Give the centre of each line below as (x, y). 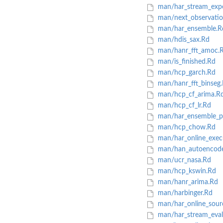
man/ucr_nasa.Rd (183, 161)
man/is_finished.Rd (185, 62)
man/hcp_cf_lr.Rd (183, 106)
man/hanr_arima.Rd (187, 182)
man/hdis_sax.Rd (182, 40)
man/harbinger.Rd (184, 193)
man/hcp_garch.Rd (185, 73)
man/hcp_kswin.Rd (186, 171)
